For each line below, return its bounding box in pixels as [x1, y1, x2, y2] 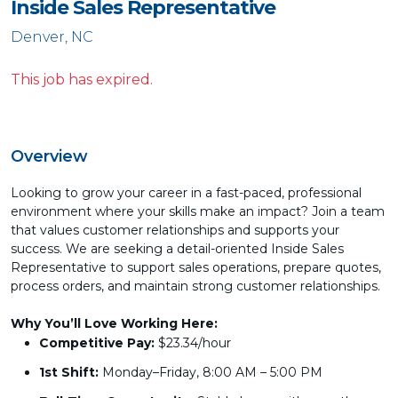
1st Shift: [39, 364, 99, 380]
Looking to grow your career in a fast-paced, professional [11, 185, 362, 201]
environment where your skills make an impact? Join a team [11, 203, 385, 219]
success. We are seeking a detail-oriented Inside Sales [11, 241, 344, 257]
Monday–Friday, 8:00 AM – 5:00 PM [99, 364, 322, 380]
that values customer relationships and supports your [11, 222, 339, 238]
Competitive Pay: [39, 335, 155, 351]
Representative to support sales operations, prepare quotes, [11, 259, 381, 275]
